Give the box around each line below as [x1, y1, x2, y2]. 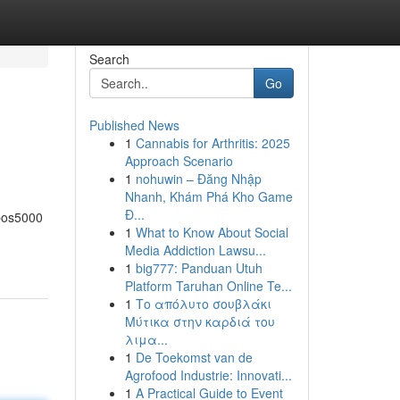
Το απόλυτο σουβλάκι [135, 295, 271, 312]
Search [88, 50, 129, 68]
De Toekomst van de [135, 348, 253, 366]
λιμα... [124, 330, 168, 348]
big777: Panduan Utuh [135, 259, 262, 277]
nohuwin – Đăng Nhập [135, 170, 262, 187]
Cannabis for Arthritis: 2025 [135, 134, 290, 152]
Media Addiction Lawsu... [124, 241, 266, 259]
